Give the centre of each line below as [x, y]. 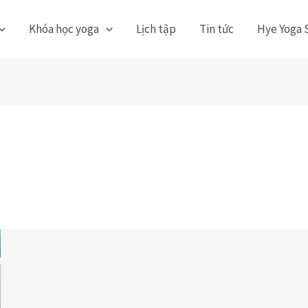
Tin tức [217, 29]
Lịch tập [156, 29]
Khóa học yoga [64, 29]
